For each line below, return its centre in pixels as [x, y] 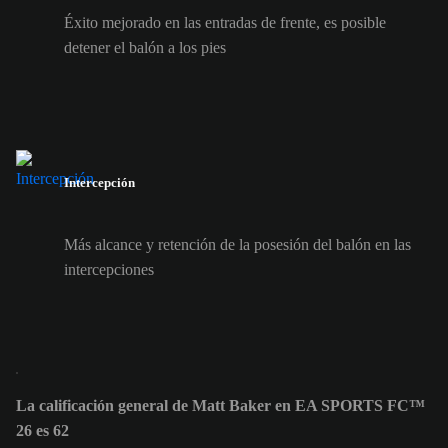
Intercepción [99, 183]
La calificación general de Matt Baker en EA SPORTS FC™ [220, 405]
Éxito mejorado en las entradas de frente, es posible [225, 23]
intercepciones [109, 269]
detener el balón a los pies [145, 48]
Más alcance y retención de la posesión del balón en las [237, 244]
